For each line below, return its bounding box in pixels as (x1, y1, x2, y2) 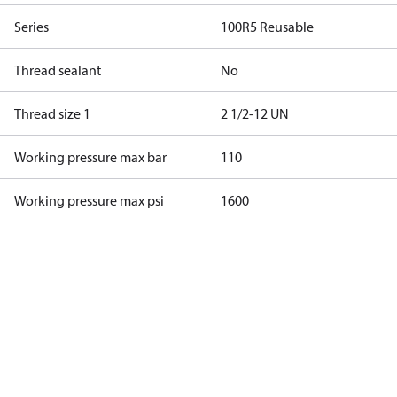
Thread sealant (14, 61, 101, 79)
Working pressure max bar (14, 148, 167, 166)
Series (14, 18, 49, 35)
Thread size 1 (14, 105, 90, 122)
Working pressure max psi (14, 191, 164, 209)
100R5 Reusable (220, 18, 314, 35)
